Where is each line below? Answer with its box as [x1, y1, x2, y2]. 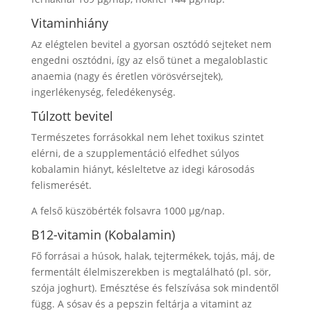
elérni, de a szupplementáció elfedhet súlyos [31, 146, 239, 160]
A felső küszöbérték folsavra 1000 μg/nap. [31, 203, 225, 217]
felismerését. [31, 178, 92, 192]
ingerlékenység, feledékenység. [31, 85, 176, 99]
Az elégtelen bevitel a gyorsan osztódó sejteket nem [31, 37, 271, 51]
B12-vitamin [31, 226, 101, 243]
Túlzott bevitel [31, 107, 113, 124]
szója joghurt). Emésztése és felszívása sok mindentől [31, 280, 279, 294]
